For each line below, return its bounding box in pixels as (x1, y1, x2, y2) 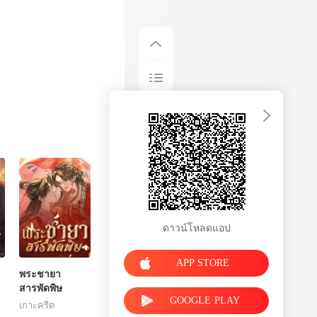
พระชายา (19, 268, 62, 279)
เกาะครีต (19, 299, 55, 311)
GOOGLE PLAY (170, 294, 240, 306)
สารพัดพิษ (19, 282, 63, 294)
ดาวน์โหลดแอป (162, 222, 231, 234)
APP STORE (176, 257, 229, 268)
